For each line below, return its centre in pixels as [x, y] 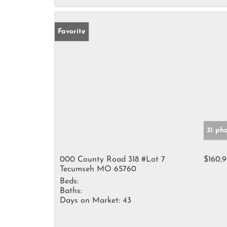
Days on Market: [90, 201]
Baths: [71, 191]
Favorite [72, 32]
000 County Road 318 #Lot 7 [112, 160]
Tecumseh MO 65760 [98, 169]
